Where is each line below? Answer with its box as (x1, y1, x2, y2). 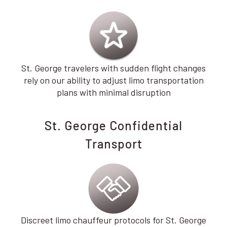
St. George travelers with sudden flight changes (21, 62, 206, 73)
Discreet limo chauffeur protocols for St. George (21, 214, 206, 225)
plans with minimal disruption (56, 87, 171, 98)
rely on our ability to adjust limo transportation (23, 74, 204, 86)
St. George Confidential (45, 118, 182, 133)
